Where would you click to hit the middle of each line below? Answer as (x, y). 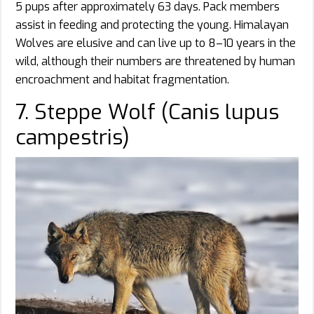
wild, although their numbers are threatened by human (155, 61)
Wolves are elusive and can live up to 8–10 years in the (156, 43)
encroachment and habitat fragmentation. (122, 79)
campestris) (73, 137)
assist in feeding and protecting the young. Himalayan (152, 25)
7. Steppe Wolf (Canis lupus (147, 112)
